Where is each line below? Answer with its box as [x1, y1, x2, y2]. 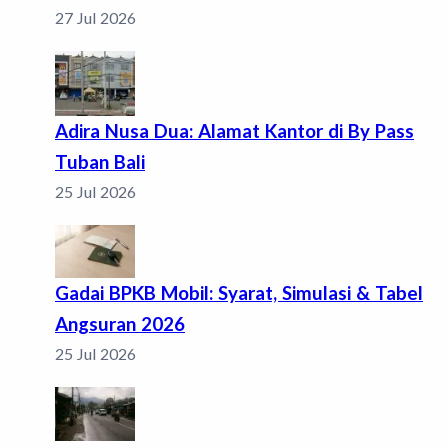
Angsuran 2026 [55, 313, 185, 336]
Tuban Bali [55, 150, 145, 173]
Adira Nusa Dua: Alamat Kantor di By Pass [55, 119, 414, 142]
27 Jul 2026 [55, 7, 136, 27]
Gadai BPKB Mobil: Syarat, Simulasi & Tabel [55, 282, 423, 305]
